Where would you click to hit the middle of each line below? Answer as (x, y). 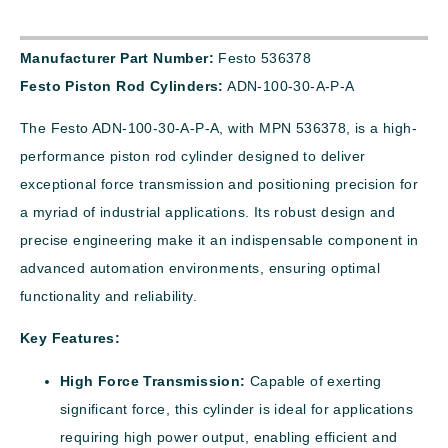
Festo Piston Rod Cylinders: (122, 85)
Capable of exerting (313, 380)
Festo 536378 (263, 57)
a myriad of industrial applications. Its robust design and (208, 212)
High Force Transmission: (153, 380)
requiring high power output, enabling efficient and (229, 436)
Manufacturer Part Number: (117, 57)
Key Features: (70, 338)
